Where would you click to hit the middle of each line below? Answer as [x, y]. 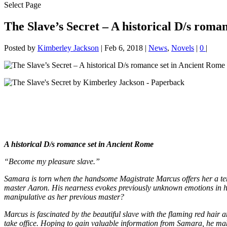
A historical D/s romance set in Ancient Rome [79, 144]
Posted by [21, 48]
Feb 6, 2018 [124, 48]
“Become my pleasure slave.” [52, 161]
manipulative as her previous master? [64, 197]
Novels [183, 48]
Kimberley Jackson [68, 48]
